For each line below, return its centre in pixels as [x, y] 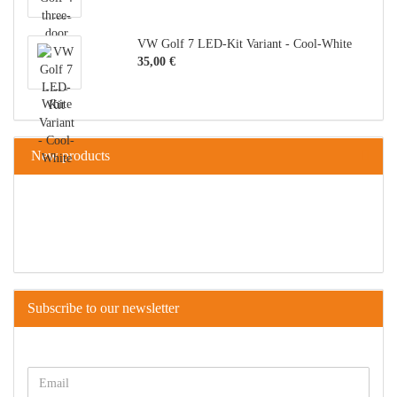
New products [69, 156]
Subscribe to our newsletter [103, 308]
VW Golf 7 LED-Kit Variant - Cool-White [244, 44]
